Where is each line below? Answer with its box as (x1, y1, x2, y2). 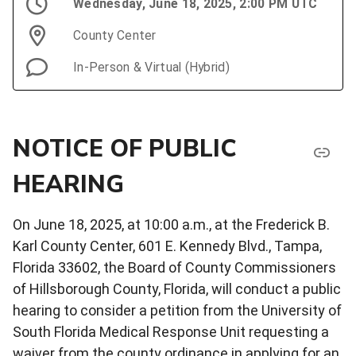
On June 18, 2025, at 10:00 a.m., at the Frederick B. (13, 215, 330, 233)
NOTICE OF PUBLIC (13, 132, 237, 163)
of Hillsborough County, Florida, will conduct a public (13, 280, 341, 297)
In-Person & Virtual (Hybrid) (73, 59, 230, 75)
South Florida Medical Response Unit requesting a (13, 323, 329, 340)
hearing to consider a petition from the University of (13, 301, 342, 319)
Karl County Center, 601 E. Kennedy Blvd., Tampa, (13, 237, 322, 254)
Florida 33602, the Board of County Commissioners (13, 258, 336, 276)
